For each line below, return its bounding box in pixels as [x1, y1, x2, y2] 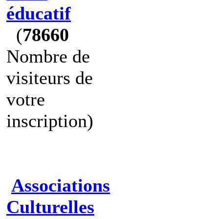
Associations [11, 175, 110, 196]
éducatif [6, 3, 71, 23]
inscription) [6, 110, 93, 131]
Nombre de [6, 46, 90, 66]
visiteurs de [6, 67, 93, 88]
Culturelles [6, 197, 94, 217]
